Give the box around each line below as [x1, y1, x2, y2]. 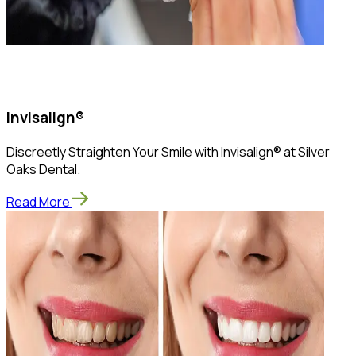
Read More [6, 192, 70, 211]
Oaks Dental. [6, 160, 80, 178]
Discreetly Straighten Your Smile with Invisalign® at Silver [6, 142, 330, 161]
